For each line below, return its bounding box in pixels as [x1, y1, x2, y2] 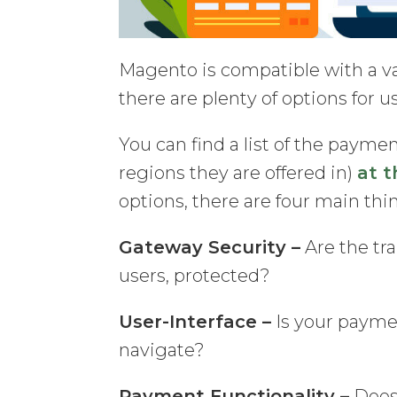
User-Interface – [119, 310, 272, 332]
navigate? [119, 339, 206, 361]
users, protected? [119, 264, 271, 286]
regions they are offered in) [119, 161, 358, 183]
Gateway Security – [119, 236, 301, 258]
